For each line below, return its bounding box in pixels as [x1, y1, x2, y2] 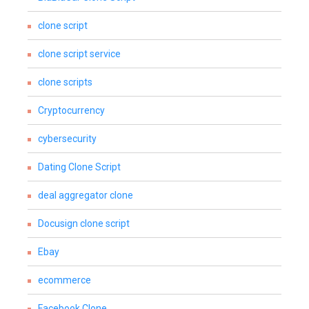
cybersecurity [38, 133, 97, 144]
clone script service [38, 48, 121, 59]
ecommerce [38, 275, 91, 286]
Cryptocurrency [38, 105, 105, 116]
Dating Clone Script [38, 161, 121, 172]
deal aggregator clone [38, 190, 133, 201]
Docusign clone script [38, 218, 130, 229]
